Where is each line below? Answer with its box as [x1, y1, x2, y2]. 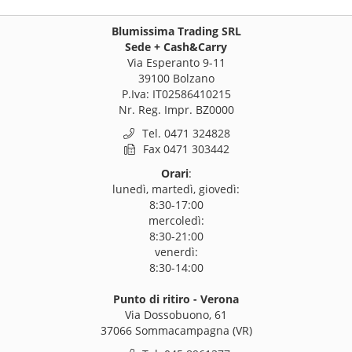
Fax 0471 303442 [136, 141, 229, 157]
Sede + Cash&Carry [125, 38, 227, 54]
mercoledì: [148, 212, 204, 228]
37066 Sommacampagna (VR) [100, 322, 252, 338]
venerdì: [154, 244, 198, 259]
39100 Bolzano [137, 70, 214, 86]
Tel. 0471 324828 [135, 126, 230, 141]
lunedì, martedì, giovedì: [112, 181, 240, 196]
